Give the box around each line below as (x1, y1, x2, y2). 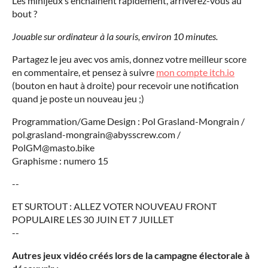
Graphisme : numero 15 (12, 155, 108, 167)
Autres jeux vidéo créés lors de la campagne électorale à (12, 249, 249, 261)
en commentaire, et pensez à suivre (12, 66, 156, 78)
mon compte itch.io (156, 66, 234, 78)
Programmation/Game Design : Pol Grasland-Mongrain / (12, 115, 245, 127)
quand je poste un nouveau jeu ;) (12, 93, 144, 105)
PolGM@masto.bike (12, 142, 95, 154)
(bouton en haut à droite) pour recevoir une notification (12, 80, 239, 92)
